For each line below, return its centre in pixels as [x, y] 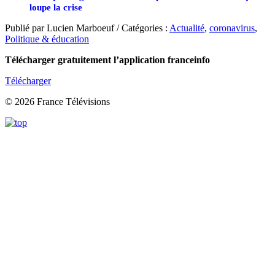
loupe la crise [56, 7]
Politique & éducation [47, 39]
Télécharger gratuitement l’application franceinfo [107, 60]
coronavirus [232, 28]
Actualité [187, 28]
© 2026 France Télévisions [57, 102]
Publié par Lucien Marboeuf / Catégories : [87, 28]
